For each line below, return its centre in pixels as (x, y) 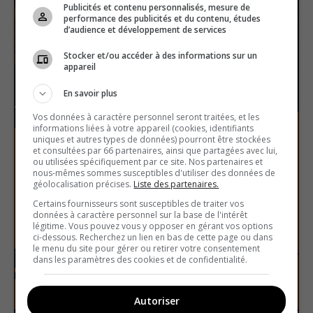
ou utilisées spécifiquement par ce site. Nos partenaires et (148, 161)
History (65, 282)
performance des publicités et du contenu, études (162, 18)
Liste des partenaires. (176, 184)
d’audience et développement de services (145, 29)
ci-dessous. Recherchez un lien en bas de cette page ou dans (153, 237)
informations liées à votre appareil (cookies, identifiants (144, 128)
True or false (249, 282)
